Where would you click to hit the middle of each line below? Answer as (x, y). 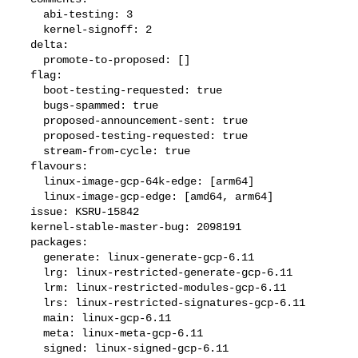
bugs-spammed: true (31, 105)
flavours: (24, 166)
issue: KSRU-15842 (24, 211)
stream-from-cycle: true (31, 151)
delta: (24, 44)
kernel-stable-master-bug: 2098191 (24, 227)
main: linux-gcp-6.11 (31, 318)
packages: (24, 242)
